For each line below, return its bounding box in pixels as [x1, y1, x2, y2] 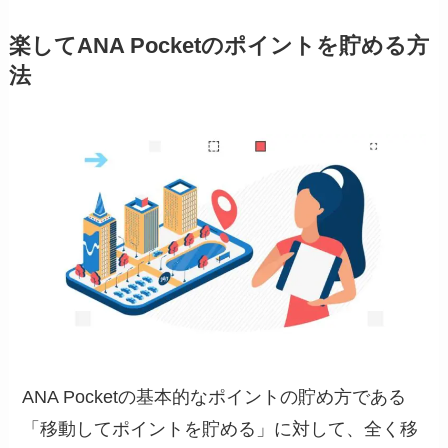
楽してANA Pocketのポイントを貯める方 [8, 34, 429, 59]
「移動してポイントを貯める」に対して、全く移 [22, 419, 419, 440]
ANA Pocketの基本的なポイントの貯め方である [22, 387, 407, 408]
